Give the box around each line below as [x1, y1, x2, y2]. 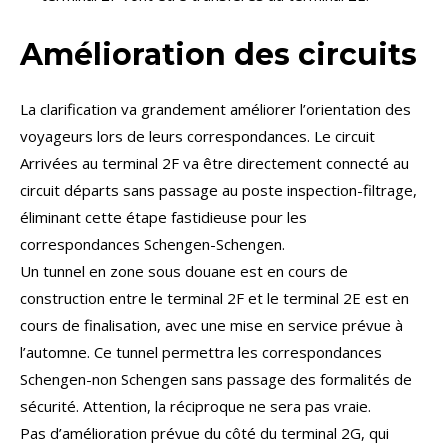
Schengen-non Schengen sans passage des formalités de [20, 368, 412, 389]
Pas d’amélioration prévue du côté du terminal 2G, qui [20, 422, 389, 443]
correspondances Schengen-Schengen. [20, 233, 285, 254]
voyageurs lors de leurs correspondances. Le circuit [20, 125, 375, 146]
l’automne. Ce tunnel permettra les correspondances [20, 341, 382, 362]
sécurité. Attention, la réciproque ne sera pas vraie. [20, 395, 371, 416]
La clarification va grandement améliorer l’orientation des [20, 98, 411, 119]
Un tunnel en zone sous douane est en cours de [20, 260, 348, 281]
